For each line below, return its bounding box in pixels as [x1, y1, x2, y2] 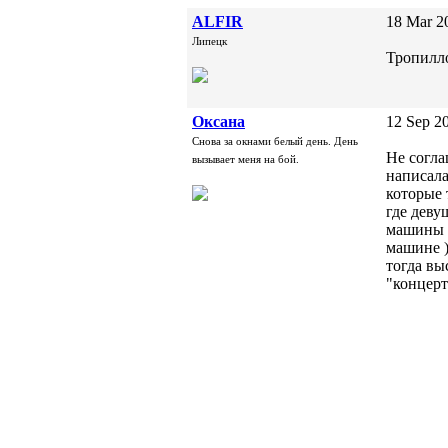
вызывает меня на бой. [192, 153, 299, 165]
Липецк [192, 35, 227, 47]
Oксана [192, 113, 245, 130]
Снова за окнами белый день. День [192, 135, 358, 147]
